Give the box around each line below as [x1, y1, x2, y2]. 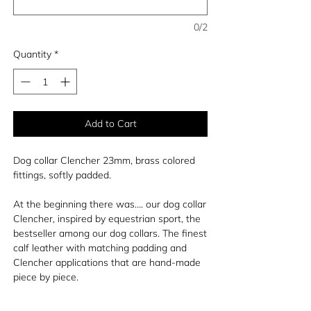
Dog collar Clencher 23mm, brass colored [13, 154, 195, 167]
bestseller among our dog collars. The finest [13, 227, 207, 240]
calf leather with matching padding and [13, 242, 187, 255]
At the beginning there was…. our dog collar [13, 198, 206, 211]
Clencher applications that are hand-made [13, 256, 201, 269]
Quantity [13, 48, 51, 61]
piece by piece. [13, 271, 78, 284]
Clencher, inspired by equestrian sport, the [13, 212, 201, 226]
